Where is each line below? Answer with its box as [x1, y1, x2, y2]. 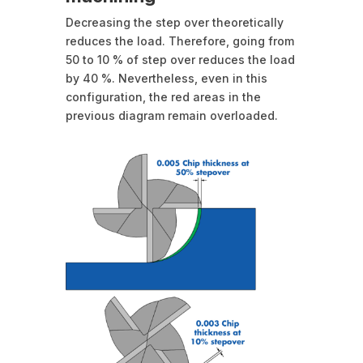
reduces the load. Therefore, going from [65, 34, 294, 49]
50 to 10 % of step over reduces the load [65, 53, 295, 67]
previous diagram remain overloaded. [65, 109, 278, 123]
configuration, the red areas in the [65, 90, 261, 105]
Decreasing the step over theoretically [65, 15, 284, 30]
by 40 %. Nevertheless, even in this [65, 71, 267, 86]
